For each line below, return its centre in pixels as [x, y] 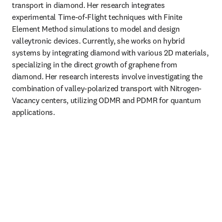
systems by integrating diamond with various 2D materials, [110, 53]
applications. [33, 112]
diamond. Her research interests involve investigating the [107, 76]
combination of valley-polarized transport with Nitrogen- [107, 88]
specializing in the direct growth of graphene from [95, 64]
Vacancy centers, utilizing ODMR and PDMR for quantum [107, 100]
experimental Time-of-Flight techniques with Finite [97, 17]
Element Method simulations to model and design [96, 29]
